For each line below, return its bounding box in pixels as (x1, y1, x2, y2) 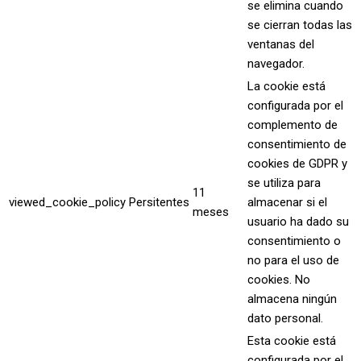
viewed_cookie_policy (9, 195, 126, 210)
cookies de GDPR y (247, 156, 347, 171)
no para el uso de (247, 253, 339, 268)
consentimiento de (247, 137, 346, 151)
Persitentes (129, 195, 189, 210)
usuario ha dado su (247, 214, 349, 229)
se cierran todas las (247, 18, 352, 32)
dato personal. (247, 311, 323, 326)
